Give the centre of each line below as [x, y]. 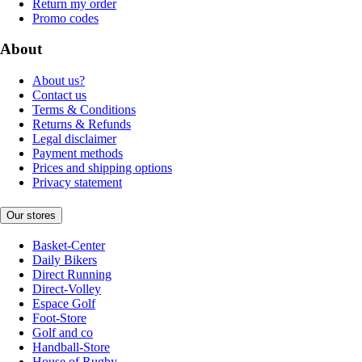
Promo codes [65, 18]
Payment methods [78, 154]
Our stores [31, 215]
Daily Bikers [65, 260]
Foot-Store [59, 318]
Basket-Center [69, 246]
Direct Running [72, 275]
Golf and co [63, 333]
